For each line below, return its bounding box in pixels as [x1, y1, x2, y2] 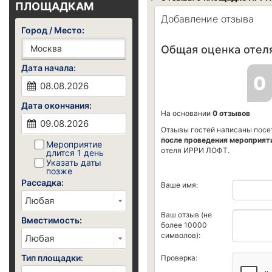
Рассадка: [21, 177, 64, 188]
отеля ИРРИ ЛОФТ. [160, 145, 229, 155]
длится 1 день [46, 147, 104, 158]
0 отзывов [212, 108, 250, 118]
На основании [160, 108, 212, 118]
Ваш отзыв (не [160, 209, 212, 219]
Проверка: [160, 253, 197, 262]
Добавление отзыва [160, 12, 254, 25]
